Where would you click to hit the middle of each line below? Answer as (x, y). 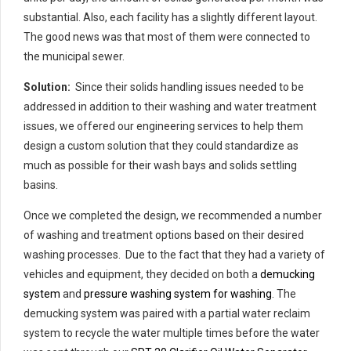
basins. (41, 185)
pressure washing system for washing (178, 294)
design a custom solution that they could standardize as (161, 146)
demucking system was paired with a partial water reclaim (167, 314)
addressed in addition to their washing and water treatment (170, 107)
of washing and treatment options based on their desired (164, 235)
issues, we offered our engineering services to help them (163, 127)
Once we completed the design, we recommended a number (173, 216)
